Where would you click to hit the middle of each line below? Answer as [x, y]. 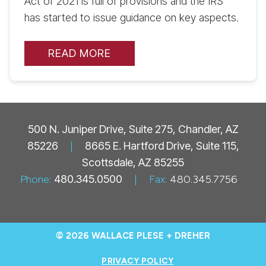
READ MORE [80, 53]
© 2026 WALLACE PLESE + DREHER [133, 235]
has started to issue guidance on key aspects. [132, 17]
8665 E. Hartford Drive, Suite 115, [162, 145]
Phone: [36, 179]
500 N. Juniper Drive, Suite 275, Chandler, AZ [133, 129]
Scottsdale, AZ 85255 [133, 162]
